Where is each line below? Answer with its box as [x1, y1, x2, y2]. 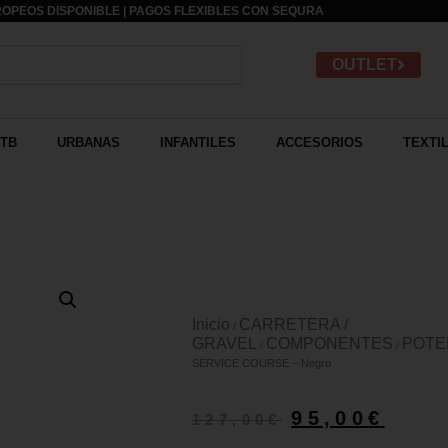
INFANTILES [159, 135, 236, 151]
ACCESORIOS [275, 135, 363, 151]
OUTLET [332, 55, 398, 73]
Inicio [192, 316, 230, 334]
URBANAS [56, 135, 120, 151]
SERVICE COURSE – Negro [192, 357, 331, 370]
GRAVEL [192, 335, 257, 353]
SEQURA [271, 4, 324, 18]
